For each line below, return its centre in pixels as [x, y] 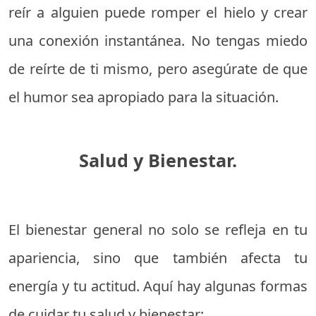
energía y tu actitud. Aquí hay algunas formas [158, 286]
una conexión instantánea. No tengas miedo [158, 41]
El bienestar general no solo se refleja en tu [158, 230]
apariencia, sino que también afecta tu [158, 258]
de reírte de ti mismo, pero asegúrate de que [158, 69]
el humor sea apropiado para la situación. [144, 97]
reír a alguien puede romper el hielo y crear [158, 12]
